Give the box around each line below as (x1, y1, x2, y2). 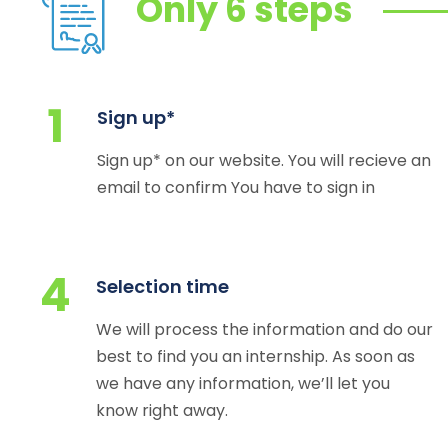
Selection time (96, 274, 229, 299)
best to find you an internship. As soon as (96, 345, 415, 368)
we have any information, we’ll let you (96, 372, 390, 395)
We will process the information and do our (96, 318, 433, 341)
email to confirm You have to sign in (97, 176, 375, 199)
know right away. (96, 399, 228, 422)
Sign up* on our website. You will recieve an (97, 149, 431, 172)
